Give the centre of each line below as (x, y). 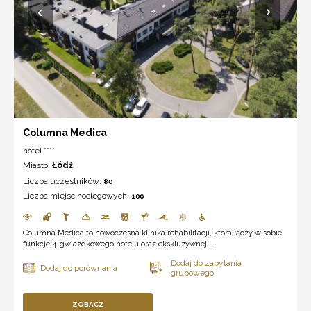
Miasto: (37, 165)
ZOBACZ (88, 304)
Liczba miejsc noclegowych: (77, 195)
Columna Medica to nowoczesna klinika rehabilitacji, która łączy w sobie (152, 233)
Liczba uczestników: (63, 181)
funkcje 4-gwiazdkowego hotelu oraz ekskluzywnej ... (119, 244)
